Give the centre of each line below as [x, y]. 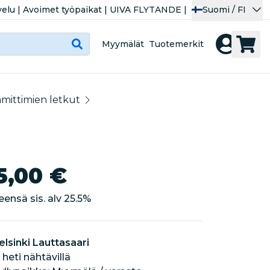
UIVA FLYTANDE [146, 9]
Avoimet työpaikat [62, 9]
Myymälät [123, 44]
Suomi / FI [224, 9]
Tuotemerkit [176, 44]
